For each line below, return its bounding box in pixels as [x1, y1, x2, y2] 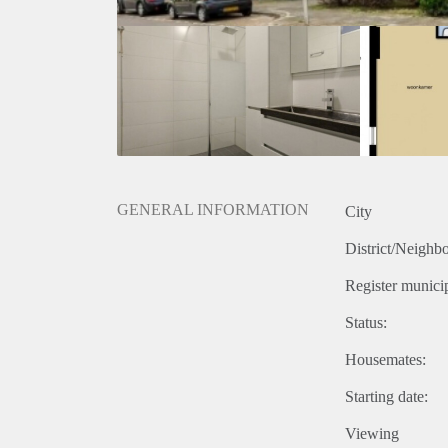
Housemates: [345, 351, 426, 369]
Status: [345, 314, 387, 332]
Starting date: [345, 388, 428, 406]
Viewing [345, 425, 399, 443]
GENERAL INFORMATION [117, 201, 309, 219]
